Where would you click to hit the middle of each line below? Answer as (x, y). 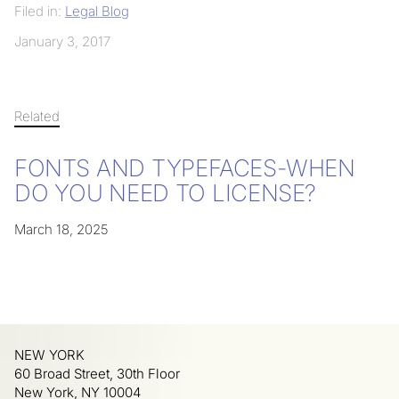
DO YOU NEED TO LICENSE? (166, 193)
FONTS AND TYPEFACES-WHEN (185, 168)
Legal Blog (97, 11)
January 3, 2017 (62, 41)
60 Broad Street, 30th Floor (97, 374)
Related (37, 116)
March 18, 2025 (61, 230)
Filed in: (40, 11)
